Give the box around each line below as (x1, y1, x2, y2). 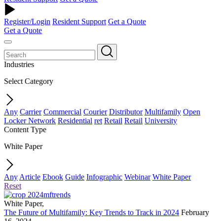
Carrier (20, 108, 41, 116)
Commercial (43, 108, 81, 116)
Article (19, 173, 40, 181)
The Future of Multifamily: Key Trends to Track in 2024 (4, 208, 179, 217)
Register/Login (4, 17, 50, 26)
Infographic (86, 173, 122, 181)
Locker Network (4, 116, 56, 125)
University (145, 116, 177, 125)
